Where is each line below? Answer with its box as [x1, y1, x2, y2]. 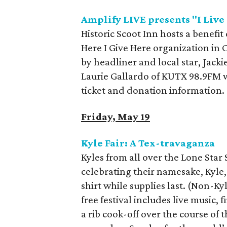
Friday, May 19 [81, 110, 150, 123]
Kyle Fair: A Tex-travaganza [81, 137, 215, 149]
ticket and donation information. [81, 84, 224, 96]
